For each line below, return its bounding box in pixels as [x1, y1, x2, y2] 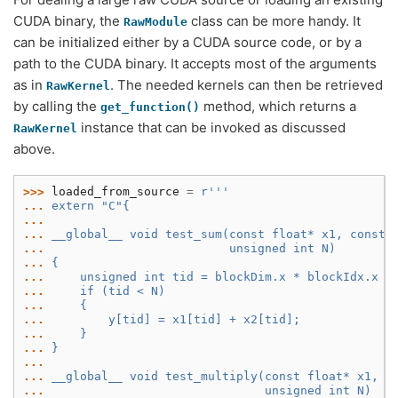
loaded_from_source [52, 185, 179, 199]
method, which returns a [200, 98, 356, 115]
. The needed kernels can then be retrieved [110, 76, 383, 93]
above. [13, 140, 55, 157]
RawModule [123, 15, 187, 28]
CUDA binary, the [13, 12, 123, 29]
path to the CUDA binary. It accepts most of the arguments [13, 55, 377, 72]
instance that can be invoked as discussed [77, 119, 346, 136]
